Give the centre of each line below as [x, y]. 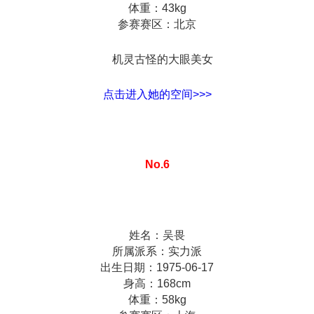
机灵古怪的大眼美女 [157, 59]
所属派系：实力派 [157, 251]
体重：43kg [157, 8]
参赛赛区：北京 [157, 24]
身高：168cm [157, 283]
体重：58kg [157, 299]
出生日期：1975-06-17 [157, 267]
